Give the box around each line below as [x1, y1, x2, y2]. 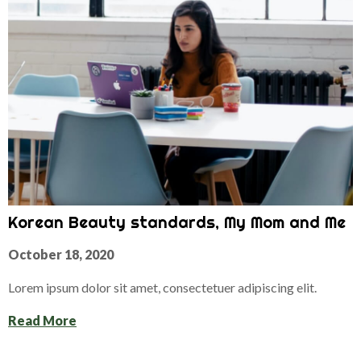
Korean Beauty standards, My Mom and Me [8, 212, 346, 233]
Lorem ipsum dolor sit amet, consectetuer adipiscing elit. [8, 280, 317, 296]
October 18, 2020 [8, 247, 114, 263]
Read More [8, 313, 77, 329]
